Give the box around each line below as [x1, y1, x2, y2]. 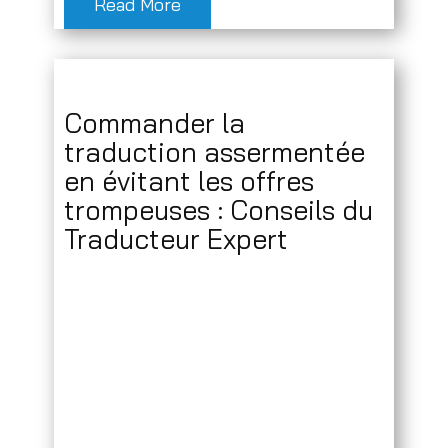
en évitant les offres [64, 164, 314, 199]
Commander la [64, 106, 245, 141]
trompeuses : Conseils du [64, 193, 373, 228]
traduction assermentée [64, 135, 365, 170]
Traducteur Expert [64, 222, 288, 257]
